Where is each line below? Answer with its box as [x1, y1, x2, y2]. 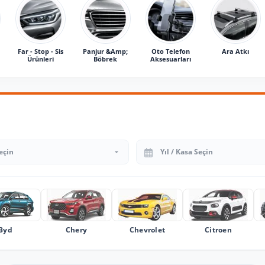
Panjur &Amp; [83, 46, 128, 56]
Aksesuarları [150, 54, 191, 63]
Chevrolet [129, 224, 166, 235]
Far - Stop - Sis [17, 46, 63, 56]
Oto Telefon [151, 46, 190, 56]
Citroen [204, 224, 232, 235]
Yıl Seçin [135, 139, 172, 153]
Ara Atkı [222, 46, 249, 56]
